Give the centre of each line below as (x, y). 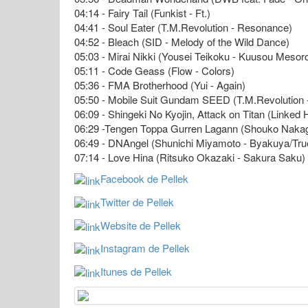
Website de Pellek (141, 225)
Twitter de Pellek (137, 201)
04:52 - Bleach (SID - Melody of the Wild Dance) (182, 42)
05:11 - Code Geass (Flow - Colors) (154, 71)
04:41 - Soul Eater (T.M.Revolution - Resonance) (183, 27)
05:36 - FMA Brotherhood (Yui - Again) (160, 85)
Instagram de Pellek (145, 248)
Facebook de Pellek (144, 179)
